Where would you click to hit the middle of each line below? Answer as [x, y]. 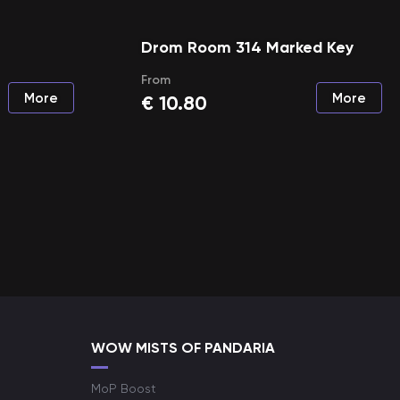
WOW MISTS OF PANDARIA [183, 348]
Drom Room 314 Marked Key [247, 47]
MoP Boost [124, 388]
